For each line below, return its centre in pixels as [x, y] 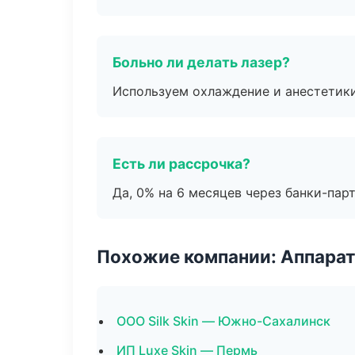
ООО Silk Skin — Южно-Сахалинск [223, 321]
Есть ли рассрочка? [181, 164]
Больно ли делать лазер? [201, 62]
